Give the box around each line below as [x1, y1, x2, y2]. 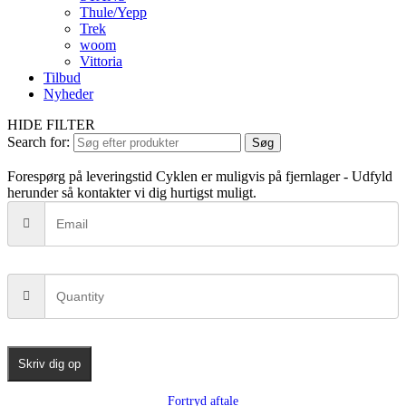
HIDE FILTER [7, 117, 95, 133]
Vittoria [80, 53, 122, 70]
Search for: [7, 134, 70, 150]
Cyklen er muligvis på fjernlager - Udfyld [156, 169, 392, 185]
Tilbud [43, 70, 81, 86]
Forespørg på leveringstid [7, 169, 152, 185]
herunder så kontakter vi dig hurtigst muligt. [7, 185, 256, 201]
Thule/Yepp [80, 5, 147, 21]
